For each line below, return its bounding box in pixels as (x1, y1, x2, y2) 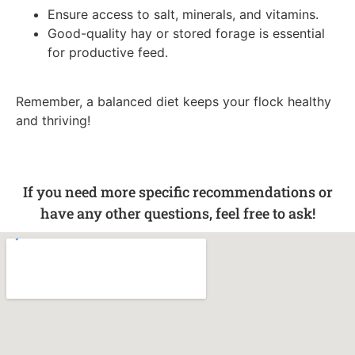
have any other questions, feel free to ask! (40, 203, 315, 223)
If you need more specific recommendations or (22, 181, 333, 201)
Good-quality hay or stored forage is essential (48, 25, 325, 41)
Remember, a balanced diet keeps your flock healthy (16, 94, 331, 110)
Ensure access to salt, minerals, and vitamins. (48, 6, 319, 22)
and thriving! (16, 113, 90, 129)
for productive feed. (48, 44, 168, 60)
